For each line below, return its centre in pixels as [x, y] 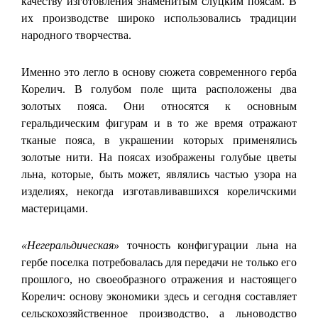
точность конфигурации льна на [208, 245]
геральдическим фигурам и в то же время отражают [159, 123]
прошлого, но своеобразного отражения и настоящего [159, 279]
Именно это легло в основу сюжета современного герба [159, 72]
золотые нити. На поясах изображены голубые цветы [159, 157]
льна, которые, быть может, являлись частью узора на [159, 174]
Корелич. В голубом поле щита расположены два [159, 89]
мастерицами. [55, 208]
